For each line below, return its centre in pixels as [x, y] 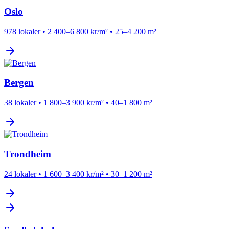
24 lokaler [20, 174]
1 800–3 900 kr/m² [74, 103]
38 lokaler [20, 103]
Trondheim [28, 154]
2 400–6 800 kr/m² [78, 31]
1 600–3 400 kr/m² [74, 174]
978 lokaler [22, 31]
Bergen [19, 83]
